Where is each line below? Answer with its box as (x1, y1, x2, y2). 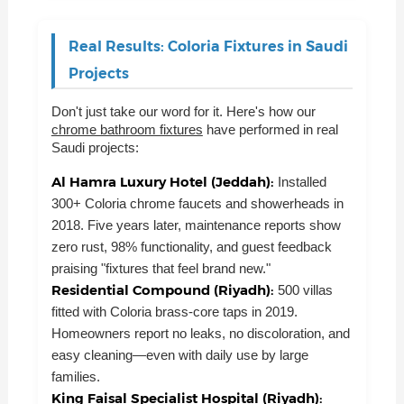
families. (50, 369, 100, 385)
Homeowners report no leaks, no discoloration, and (50, 326, 350, 342)
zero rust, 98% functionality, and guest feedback (50, 239, 332, 255)
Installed (277, 174, 326, 190)
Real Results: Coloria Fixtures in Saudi (68, 37, 348, 55)
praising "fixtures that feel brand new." (50, 261, 271, 277)
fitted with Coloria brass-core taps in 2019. (50, 304, 298, 320)
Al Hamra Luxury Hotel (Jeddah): (50, 173, 278, 191)
